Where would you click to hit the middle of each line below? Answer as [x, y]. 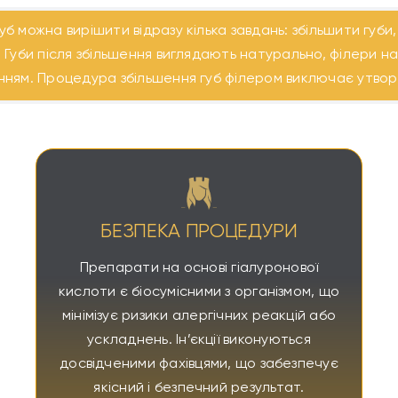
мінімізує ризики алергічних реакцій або [199, 316]
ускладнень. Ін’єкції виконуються [199, 340]
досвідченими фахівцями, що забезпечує [199, 364]
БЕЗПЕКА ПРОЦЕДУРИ [199, 232]
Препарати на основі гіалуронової [199, 268]
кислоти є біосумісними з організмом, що [199, 292]
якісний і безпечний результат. [199, 388]
